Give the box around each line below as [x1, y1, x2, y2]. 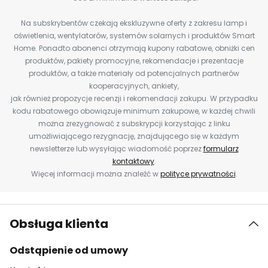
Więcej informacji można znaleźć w [31, 169, 160, 179]
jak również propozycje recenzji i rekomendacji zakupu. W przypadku [10, 93, 258, 103]
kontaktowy [112, 156, 154, 166]
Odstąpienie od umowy [10, 243, 128, 257]
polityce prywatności [160, 169, 236, 179]
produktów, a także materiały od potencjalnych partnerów [29, 68, 239, 78]
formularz [203, 144, 239, 154]
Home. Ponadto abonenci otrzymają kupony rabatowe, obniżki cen [13, 43, 255, 53]
